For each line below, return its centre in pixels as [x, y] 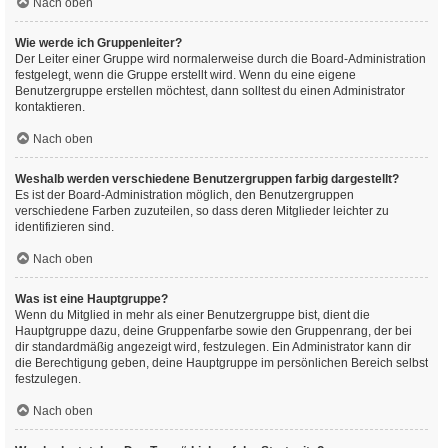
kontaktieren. [50, 107]
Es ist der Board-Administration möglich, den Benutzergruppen [184, 195]
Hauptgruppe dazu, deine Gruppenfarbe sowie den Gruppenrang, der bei [213, 331]
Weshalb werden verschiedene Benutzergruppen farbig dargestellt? [207, 179]
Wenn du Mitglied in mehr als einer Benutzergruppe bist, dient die [192, 315]
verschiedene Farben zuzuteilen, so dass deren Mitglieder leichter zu [202, 211]
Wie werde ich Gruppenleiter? [98, 43]
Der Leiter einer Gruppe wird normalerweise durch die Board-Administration [220, 59]
